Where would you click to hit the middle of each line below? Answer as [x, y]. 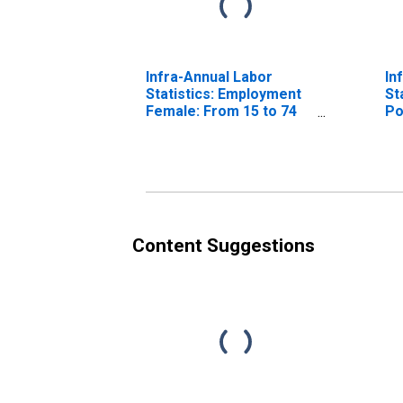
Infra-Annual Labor [209, 76]
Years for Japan [200, 128]
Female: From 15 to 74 [221, 111]
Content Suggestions [224, 245]
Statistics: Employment [224, 94]
